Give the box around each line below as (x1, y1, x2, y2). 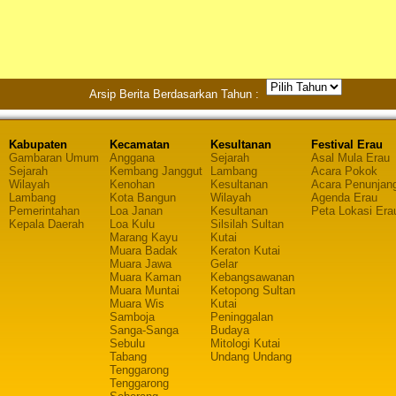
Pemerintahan (9, 204, 80, 217)
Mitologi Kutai (210, 337, 280, 350)
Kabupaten (9, 138, 67, 151)
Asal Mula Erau (311, 151, 390, 164)
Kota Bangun (110, 191, 176, 204)
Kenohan (110, 178, 155, 191)
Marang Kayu (110, 231, 178, 244)
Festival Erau (311, 138, 383, 151)
